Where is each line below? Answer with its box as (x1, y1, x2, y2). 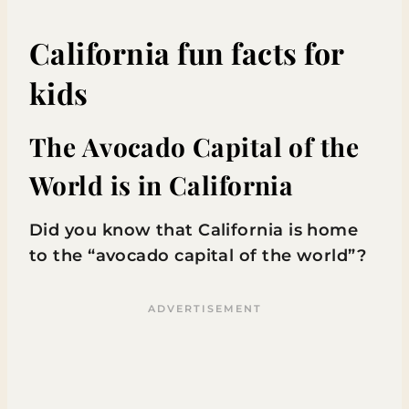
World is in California (29, 168, 294, 202)
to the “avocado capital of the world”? (29, 246, 372, 266)
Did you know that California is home (29, 220, 359, 240)
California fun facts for (29, 33, 344, 72)
